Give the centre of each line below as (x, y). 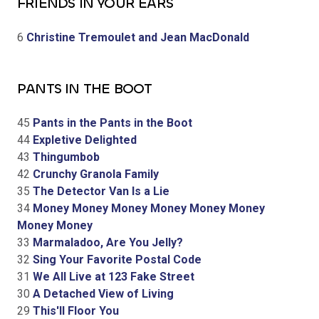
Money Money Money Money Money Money (147, 208)
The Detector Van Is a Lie (100, 191)
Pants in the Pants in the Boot (111, 122)
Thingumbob (65, 157)
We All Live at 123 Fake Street (112, 276)
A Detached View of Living (102, 293)
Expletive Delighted (83, 140)
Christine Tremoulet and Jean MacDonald (136, 37)
